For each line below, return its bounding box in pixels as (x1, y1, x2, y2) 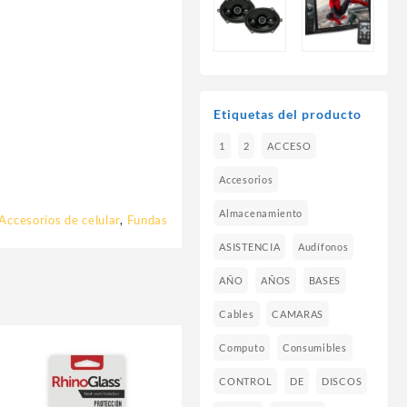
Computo (219, 342, 265, 354)
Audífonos (298, 241, 349, 253)
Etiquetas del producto (213, 106, 362, 123)
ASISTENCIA (219, 241, 281, 253)
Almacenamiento (219, 207, 303, 220)
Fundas (126, 212, 168, 227)
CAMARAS (272, 308, 324, 321)
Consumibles (282, 342, 347, 354)
